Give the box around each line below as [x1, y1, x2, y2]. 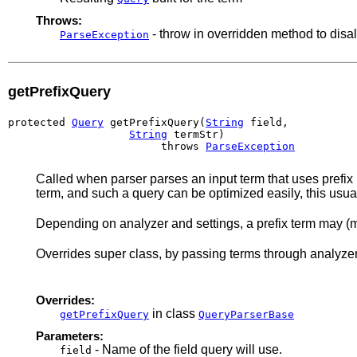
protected [8, 116, 72, 128]
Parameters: [36, 328, 104, 343]
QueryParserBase [198, 308, 294, 320]
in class [149, 306, 198, 320]
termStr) [167, 127, 225, 140]
